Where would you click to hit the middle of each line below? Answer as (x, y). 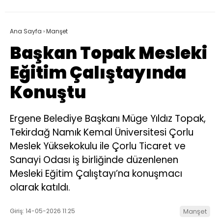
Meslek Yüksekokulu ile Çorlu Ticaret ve (98, 146)
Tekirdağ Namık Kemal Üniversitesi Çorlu (102, 133)
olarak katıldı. (40, 188)
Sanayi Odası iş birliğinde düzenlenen (94, 160)
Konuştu (48, 93)
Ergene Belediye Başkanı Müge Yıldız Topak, (108, 119)
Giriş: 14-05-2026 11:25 (42, 211)
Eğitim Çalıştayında (98, 73)
